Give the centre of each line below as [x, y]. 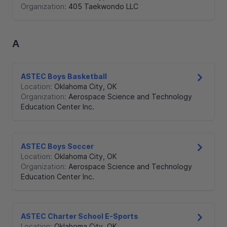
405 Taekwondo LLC [103, 7]
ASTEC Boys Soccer [57, 146]
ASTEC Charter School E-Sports [80, 216]
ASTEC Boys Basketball [64, 77]
